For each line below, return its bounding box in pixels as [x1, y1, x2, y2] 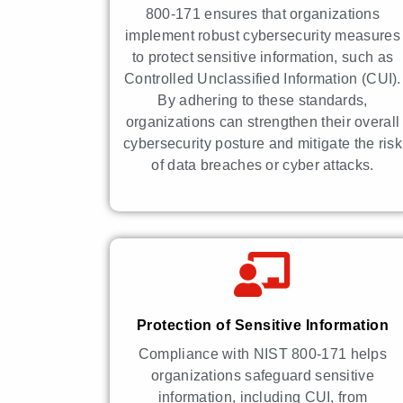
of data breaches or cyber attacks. [151, 157, 374, 173]
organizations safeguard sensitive [151, 367, 374, 383]
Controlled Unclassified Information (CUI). [124, 70, 401, 86]
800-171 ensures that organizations [145, 5, 381, 22]
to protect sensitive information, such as [131, 49, 394, 65]
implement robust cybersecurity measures [125, 27, 400, 43]
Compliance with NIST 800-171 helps [138, 345, 388, 362]
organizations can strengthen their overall [125, 113, 400, 130]
